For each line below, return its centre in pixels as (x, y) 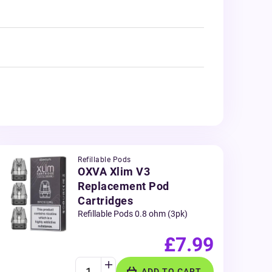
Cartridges (105, 201)
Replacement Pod (124, 186)
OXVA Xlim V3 (114, 172)
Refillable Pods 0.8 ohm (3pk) (133, 214)
